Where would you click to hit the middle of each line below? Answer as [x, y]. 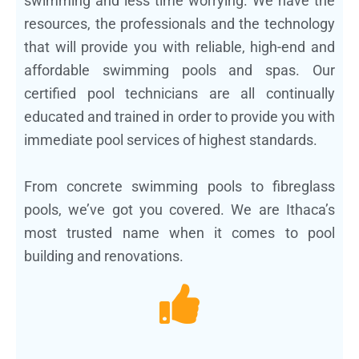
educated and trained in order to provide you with [179, 116]
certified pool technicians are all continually [179, 93]
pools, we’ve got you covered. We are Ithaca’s [179, 209]
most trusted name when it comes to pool [179, 232]
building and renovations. [104, 256]
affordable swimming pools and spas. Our [179, 70]
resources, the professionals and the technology [179, 23]
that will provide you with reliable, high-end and [179, 46]
